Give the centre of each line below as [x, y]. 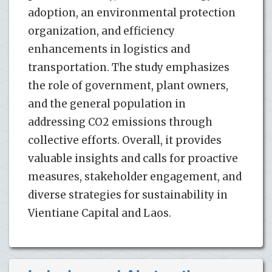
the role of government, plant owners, [128, 85]
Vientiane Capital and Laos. [100, 213]
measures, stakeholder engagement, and [135, 176]
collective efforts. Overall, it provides [125, 140]
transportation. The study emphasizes [129, 67]
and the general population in [107, 104]
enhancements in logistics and [109, 49]
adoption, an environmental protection [132, 12]
